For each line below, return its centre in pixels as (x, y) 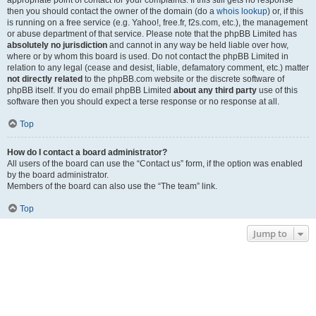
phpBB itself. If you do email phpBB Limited (90, 90)
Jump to (270, 233)
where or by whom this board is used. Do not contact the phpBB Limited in (148, 56)
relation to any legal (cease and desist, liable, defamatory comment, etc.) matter (158, 68)
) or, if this (285, 11)
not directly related (45, 79)
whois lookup (242, 11)
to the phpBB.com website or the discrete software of (183, 79)
